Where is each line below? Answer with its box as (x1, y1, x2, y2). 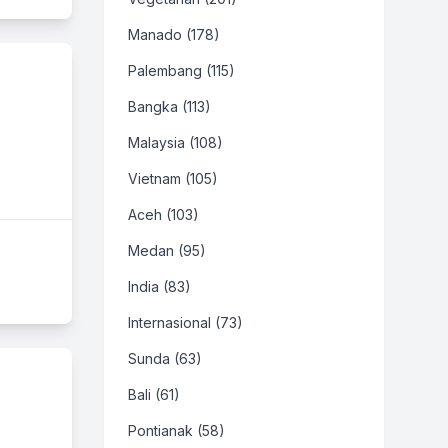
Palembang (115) (128, 62, 235, 79)
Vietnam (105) (128, 170, 218, 187)
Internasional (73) (128, 314, 243, 331)
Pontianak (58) (128, 422, 225, 439)
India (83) (128, 278, 191, 295)
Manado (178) (128, 26, 220, 43)
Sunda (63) (128, 350, 202, 367)
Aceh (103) (128, 206, 199, 223)
